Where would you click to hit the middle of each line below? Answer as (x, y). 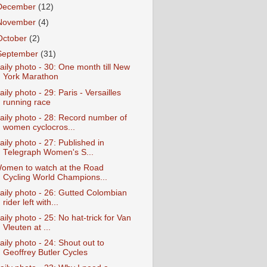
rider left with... (30, 203)
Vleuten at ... (27, 228)
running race (27, 102)
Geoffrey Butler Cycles (45, 253)
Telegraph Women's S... (48, 152)
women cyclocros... (39, 127)
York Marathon (30, 77)
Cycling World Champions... (55, 177)
